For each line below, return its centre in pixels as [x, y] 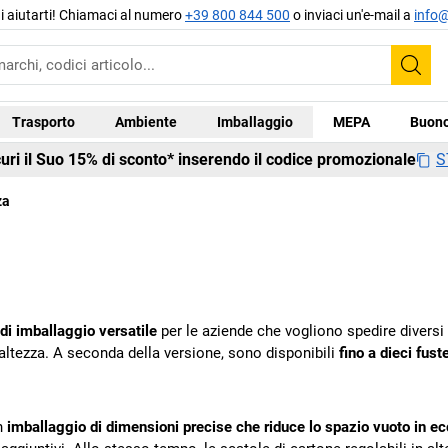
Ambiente [145, 121]
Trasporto [43, 121]
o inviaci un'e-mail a [352, 14]
